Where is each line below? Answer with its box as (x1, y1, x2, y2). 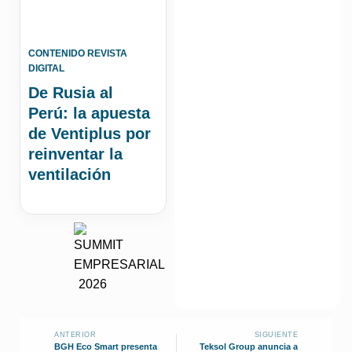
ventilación (28, 165, 111, 183)
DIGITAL (28, 62, 64, 74)
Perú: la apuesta (28, 104, 150, 122)
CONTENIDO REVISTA (28, 47, 127, 59)
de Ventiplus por (28, 124, 151, 142)
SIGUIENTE (254, 330, 298, 339)
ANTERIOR (54, 330, 96, 339)
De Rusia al (28, 83, 113, 101)
